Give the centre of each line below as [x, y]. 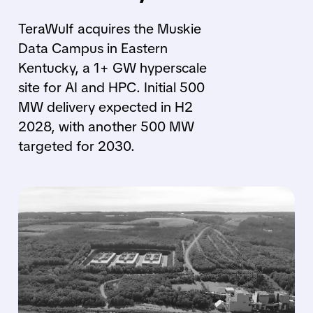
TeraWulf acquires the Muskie [109, 29]
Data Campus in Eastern [93, 48]
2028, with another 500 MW [106, 126]
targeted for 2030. [76, 146]
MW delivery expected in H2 [105, 107]
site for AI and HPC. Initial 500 [111, 87]
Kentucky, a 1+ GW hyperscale [112, 68]
